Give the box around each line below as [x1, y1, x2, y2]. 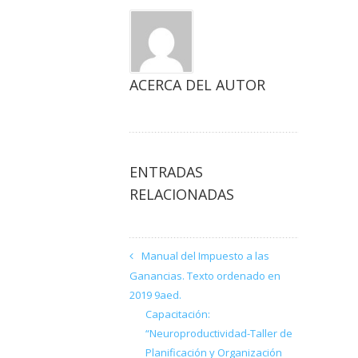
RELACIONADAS [129, 185, 234, 205]
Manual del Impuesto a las [141, 249, 269, 264]
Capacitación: [145, 307, 210, 322]
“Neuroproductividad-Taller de [145, 326, 292, 341]
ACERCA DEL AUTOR [129, 75, 265, 95]
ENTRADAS [129, 162, 203, 182]
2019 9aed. [129, 288, 181, 303]
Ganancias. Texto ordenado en [129, 268, 280, 284]
